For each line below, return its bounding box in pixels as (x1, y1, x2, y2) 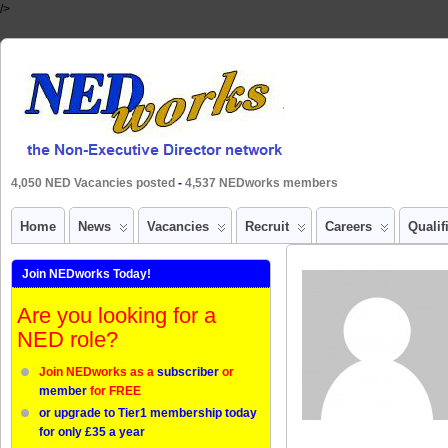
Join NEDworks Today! (22, 267, 151, 281)
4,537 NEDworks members (185, 176, 338, 190)
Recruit (245, 219, 289, 234)
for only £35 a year (39, 424, 145, 439)
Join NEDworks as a (39, 364, 157, 379)
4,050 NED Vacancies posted (11, 176, 178, 190)
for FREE (87, 383, 141, 398)
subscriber (157, 364, 219, 379)
